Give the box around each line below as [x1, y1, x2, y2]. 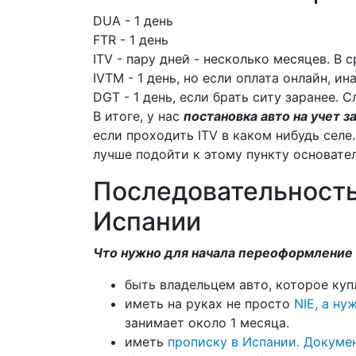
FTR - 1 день [93, 32, 168, 48]
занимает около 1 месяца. [125, 315, 289, 331]
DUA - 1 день [93, 13, 173, 29]
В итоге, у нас [93, 108, 184, 124]
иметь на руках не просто [125, 296, 290, 311]
